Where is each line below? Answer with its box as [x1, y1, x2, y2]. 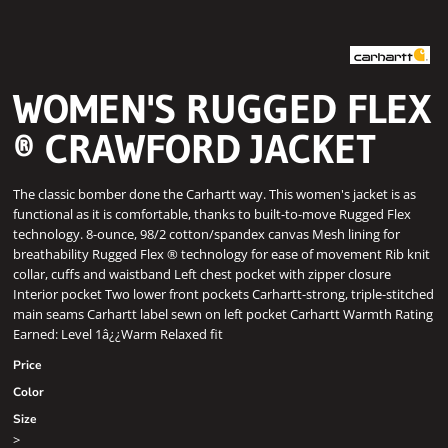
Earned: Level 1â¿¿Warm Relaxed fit [13, 325, 223, 343]
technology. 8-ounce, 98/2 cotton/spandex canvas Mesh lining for [13, 225, 400, 243]
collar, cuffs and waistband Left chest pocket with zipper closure [13, 265, 391, 283]
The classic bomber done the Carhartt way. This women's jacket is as [13, 185, 416, 203]
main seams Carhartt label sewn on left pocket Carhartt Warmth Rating [13, 305, 433, 323]
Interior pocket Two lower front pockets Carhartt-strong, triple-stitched [13, 285, 434, 303]
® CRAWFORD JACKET [13, 124, 376, 174]
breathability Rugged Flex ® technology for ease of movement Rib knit [13, 245, 430, 263]
